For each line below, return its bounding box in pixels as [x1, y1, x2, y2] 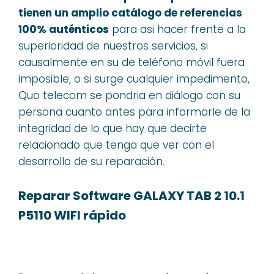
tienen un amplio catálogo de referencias [18, 6, 242, 20]
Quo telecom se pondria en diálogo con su [18, 88, 240, 103]
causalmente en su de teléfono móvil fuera [18, 55, 245, 70]
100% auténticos [18, 22, 109, 37]
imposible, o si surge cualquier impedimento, [18, 72, 250, 86]
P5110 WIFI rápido [18, 206, 126, 224]
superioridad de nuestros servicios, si [18, 39, 208, 53]
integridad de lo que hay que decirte [18, 121, 207, 136]
